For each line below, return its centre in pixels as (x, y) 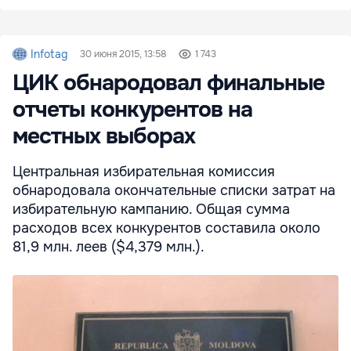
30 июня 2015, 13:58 (123, 54)
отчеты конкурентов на (132, 110)
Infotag (49, 54)
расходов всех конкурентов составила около (166, 228)
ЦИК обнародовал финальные (168, 83)
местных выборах (104, 137)
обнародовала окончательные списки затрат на (174, 191)
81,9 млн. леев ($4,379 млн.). (109, 247)
